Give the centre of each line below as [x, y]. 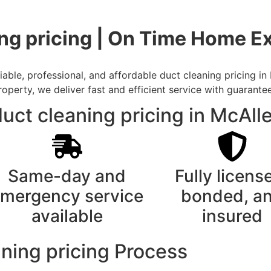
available [67, 216]
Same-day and [67, 176]
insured [232, 216]
